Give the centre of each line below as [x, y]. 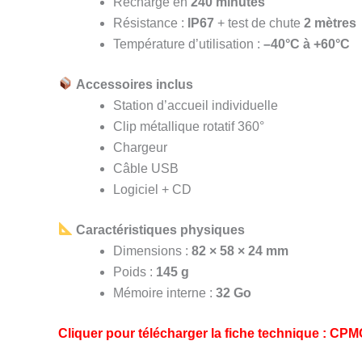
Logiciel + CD [152, 189]
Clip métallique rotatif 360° [189, 126]
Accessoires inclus [135, 84]
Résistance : [150, 23]
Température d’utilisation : [188, 44]
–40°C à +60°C [307, 44]
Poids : [135, 271]
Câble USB [146, 168]
